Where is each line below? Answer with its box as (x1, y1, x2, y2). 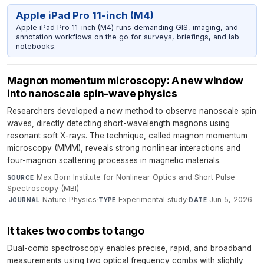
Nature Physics (42, 195, 97, 204)
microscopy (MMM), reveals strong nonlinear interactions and (7, 143, 240, 153)
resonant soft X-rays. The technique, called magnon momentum (7, 131, 247, 141)
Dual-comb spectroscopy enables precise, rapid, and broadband (7, 243, 252, 253)
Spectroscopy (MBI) (7, 184, 79, 193)
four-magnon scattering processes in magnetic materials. (7, 156, 221, 166)
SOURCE (7, 174, 34, 181)
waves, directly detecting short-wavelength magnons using (7, 118, 230, 128)
